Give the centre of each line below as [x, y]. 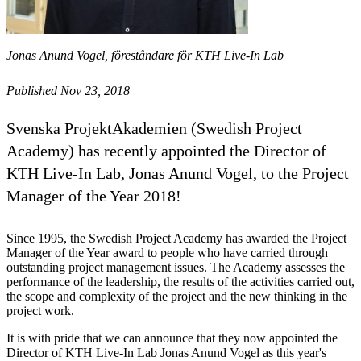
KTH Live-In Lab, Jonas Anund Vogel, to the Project [178, 173]
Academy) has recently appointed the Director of [166, 150]
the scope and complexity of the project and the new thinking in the [177, 296]
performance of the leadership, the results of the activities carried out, [180, 281]
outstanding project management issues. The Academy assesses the [176, 267]
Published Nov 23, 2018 [68, 90]
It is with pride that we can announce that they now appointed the [172, 338]
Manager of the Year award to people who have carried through [167, 252]
